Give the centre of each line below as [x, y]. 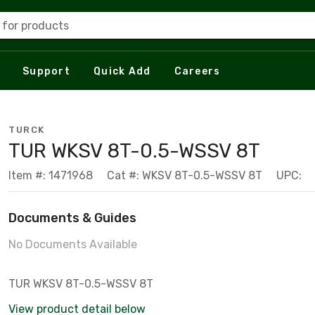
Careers [197, 71]
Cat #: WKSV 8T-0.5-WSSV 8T [185, 175]
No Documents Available [73, 244]
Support [46, 71]
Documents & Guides [72, 218]
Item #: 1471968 [51, 175]
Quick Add [122, 71]
